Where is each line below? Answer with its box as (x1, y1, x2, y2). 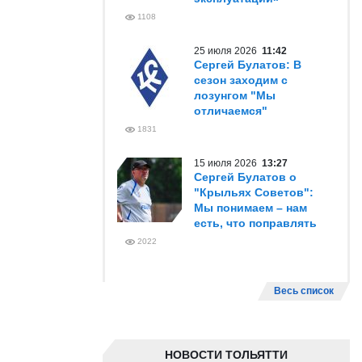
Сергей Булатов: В (194, 58, 301, 71)
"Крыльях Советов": (194, 186, 314, 199)
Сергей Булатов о (194, 170, 297, 183)
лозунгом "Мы (194, 89, 276, 102)
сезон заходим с (194, 74, 288, 86)
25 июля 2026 (194, 45, 262, 57)
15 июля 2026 (194, 158, 262, 169)
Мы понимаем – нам (194, 201, 307, 214)
